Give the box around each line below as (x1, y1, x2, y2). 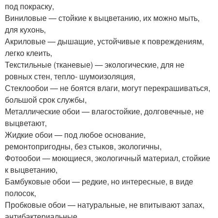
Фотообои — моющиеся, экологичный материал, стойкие (5, 152, 210, 163)
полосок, (5, 187, 36, 199)
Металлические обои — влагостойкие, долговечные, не (5, 106, 204, 117)
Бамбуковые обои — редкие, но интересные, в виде (5, 176, 193, 187)
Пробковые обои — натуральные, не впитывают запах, (5, 199, 204, 210)
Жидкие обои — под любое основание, (5, 129, 145, 140)
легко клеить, (5, 47, 52, 58)
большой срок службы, (5, 94, 87, 105)
